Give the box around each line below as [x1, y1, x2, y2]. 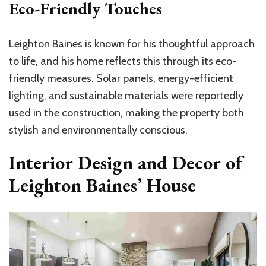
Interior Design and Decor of [9, 150, 242, 175]
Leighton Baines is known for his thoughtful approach [9, 37, 255, 50]
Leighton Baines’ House [9, 172, 196, 198]
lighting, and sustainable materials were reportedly [9, 88, 243, 102]
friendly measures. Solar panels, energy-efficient [9, 71, 233, 85]
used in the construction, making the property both [9, 106, 244, 119]
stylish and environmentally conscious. [9, 123, 188, 137]
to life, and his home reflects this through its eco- [9, 54, 237, 68]
